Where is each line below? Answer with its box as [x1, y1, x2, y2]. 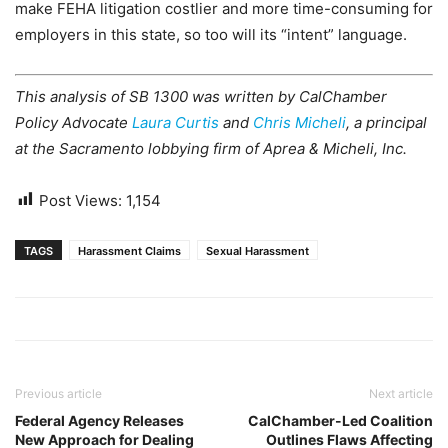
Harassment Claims [78, 243, 181, 258]
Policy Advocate [15, 112, 132, 132]
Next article [369, 385, 433, 401]
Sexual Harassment [206, 243, 309, 258]
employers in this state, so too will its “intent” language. [15, 25, 407, 44]
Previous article [15, 385, 102, 401]
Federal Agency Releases [15, 411, 184, 429]
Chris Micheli [253, 112, 346, 132]
